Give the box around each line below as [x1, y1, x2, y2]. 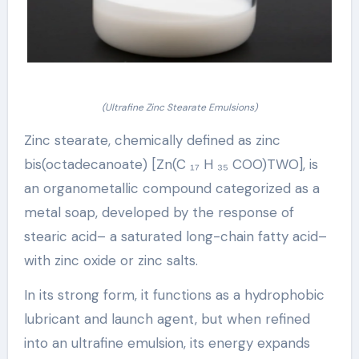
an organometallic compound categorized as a [23, 179, 320, 197]
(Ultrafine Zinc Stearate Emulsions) [102, 100, 257, 114]
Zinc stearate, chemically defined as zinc [23, 131, 280, 149]
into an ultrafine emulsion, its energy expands [23, 333, 310, 352]
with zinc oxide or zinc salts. [23, 251, 198, 269]
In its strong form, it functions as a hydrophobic [23, 285, 325, 304]
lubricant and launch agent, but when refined [23, 309, 310, 328]
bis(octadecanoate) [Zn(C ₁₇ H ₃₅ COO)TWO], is [23, 155, 318, 173]
